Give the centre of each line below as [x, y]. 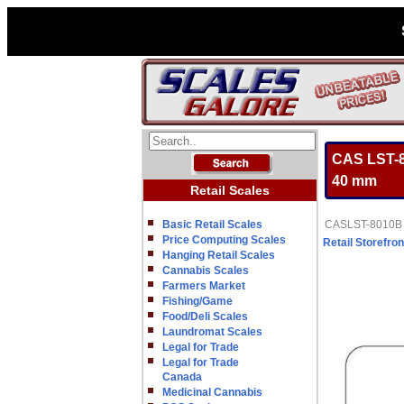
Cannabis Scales [206, 271]
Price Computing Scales [224, 240]
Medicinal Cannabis [212, 392]
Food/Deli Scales [205, 317]
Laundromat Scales [212, 332]
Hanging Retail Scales [219, 255]
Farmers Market [204, 286]
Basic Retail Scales [212, 225]
